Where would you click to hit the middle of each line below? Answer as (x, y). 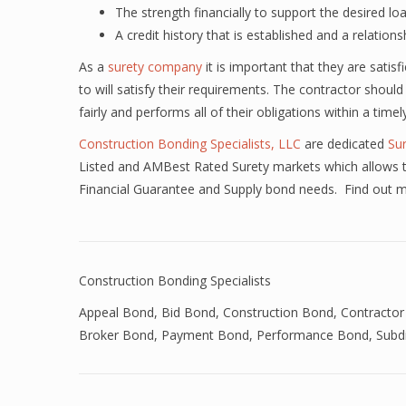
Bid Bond (188, 312)
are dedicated (344, 144)
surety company (155, 67)
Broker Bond (116, 335)
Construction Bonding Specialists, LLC (190, 144)
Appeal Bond (116, 312)
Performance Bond (313, 335)
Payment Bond (205, 335)
